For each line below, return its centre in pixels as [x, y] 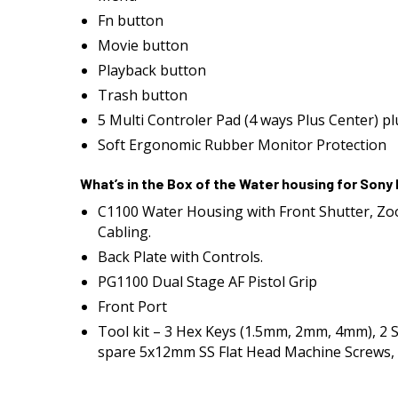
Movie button [143, 45]
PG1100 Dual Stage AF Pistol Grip [207, 282]
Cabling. [124, 232]
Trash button [143, 95]
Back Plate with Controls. [180, 257]
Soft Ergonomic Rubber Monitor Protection [242, 145]
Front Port [132, 306]
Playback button [152, 70]
